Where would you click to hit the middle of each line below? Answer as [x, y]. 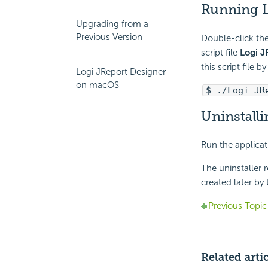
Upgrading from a [112, 24]
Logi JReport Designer [121, 72]
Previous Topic [237, 205]
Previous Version [109, 37]
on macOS [98, 85]
